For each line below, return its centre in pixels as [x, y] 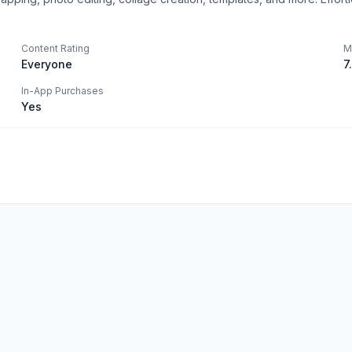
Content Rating [55, 48]
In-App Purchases [62, 91]
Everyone [47, 64]
